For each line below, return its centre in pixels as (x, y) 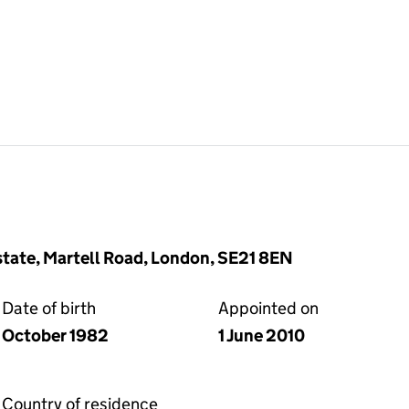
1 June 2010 (262, 336)
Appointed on (268, 308)
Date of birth (49, 308)
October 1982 (55, 336)
